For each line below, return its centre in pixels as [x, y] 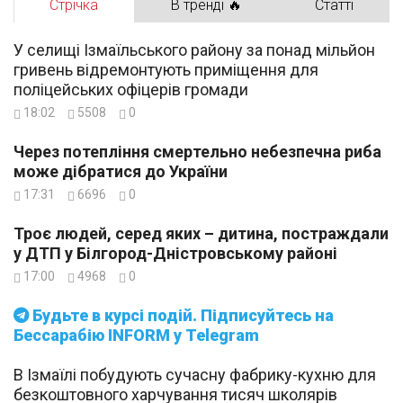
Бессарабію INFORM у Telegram [136, 336]
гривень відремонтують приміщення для [166, 70]
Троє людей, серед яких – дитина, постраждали [201, 234]
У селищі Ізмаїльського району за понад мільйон [194, 50]
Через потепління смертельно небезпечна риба [197, 152]
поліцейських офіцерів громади [131, 90]
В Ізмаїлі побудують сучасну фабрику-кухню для [195, 375]
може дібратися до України [121, 172]
